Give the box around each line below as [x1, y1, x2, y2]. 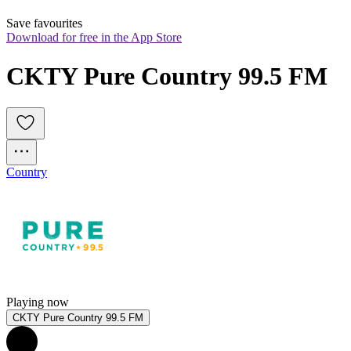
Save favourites [6, 16, 82, 31]
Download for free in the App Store [6, 31, 182, 45]
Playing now [6, 295, 69, 309]
